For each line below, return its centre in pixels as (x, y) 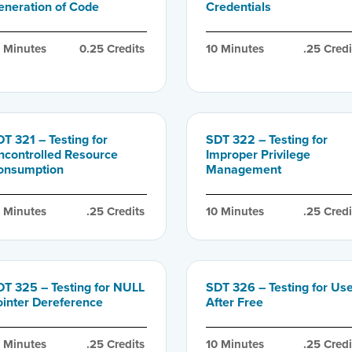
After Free (234, 302)
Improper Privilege (258, 154)
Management (243, 169)
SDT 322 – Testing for (266, 139)
